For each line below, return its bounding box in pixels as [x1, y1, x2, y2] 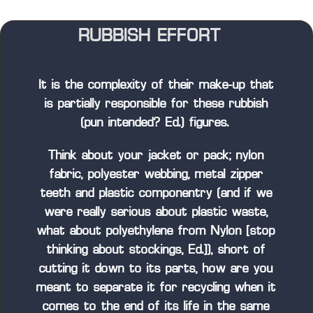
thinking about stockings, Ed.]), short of [47, 245, 266, 257]
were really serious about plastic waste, [44, 207, 268, 219]
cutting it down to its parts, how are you [39, 263, 274, 276]
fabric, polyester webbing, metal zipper [49, 169, 263, 182]
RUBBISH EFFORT [79, 28, 222, 45]
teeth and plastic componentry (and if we [40, 188, 272, 201]
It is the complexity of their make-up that [38, 79, 274, 92]
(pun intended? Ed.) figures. [80, 117, 229, 129]
